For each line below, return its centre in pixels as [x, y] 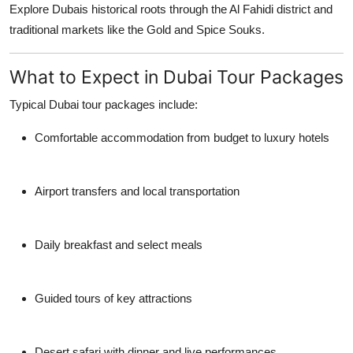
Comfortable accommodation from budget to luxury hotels [182, 137]
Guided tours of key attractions [113, 298]
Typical [29, 104]
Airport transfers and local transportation [137, 191]
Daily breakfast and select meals [119, 244]
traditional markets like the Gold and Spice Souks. [137, 29]
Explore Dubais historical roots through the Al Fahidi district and [171, 9]
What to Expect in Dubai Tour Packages [176, 76]
